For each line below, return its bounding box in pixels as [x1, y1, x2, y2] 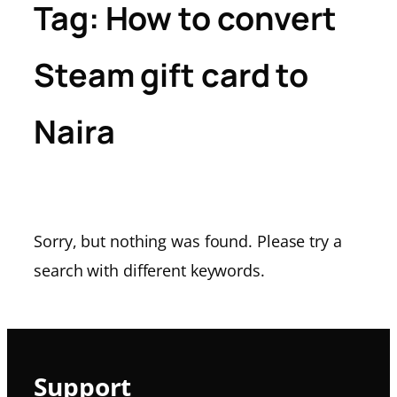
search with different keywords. [34, 259, 265, 282]
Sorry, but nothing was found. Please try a [34, 230, 342, 253]
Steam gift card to [34, 53, 309, 97]
